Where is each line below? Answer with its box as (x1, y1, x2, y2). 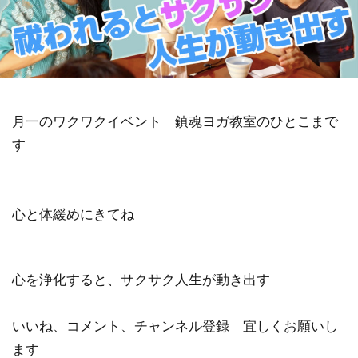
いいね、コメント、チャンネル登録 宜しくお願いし (12, 317, 338, 334)
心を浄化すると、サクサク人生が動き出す (12, 271, 270, 288)
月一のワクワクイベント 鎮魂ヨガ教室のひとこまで (12, 113, 338, 129)
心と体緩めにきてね (12, 205, 134, 222)
